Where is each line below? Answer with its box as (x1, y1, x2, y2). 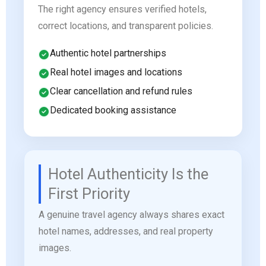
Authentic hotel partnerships (50, 47, 166, 59)
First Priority (48, 185, 130, 203)
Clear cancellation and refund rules (50, 85, 192, 97)
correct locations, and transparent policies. (38, 20, 213, 32)
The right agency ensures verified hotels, (38, 4, 207, 15)
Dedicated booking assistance (50, 104, 176, 116)
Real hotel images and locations (50, 66, 182, 78)
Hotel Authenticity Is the (48, 165, 208, 183)
